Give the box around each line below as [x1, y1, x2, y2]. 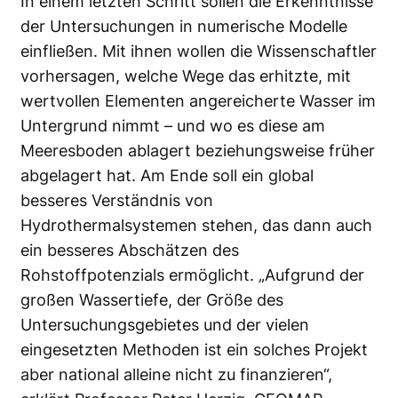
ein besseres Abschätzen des [20, 240, 239, 259]
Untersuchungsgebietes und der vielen [20, 314, 309, 334]
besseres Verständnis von [20, 190, 213, 210]
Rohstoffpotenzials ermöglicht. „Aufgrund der [20, 265, 364, 284]
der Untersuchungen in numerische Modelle [20, 16, 347, 36]
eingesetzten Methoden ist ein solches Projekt [20, 339, 368, 359]
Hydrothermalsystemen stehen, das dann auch [20, 215, 372, 235]
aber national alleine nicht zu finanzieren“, [20, 364, 332, 384]
